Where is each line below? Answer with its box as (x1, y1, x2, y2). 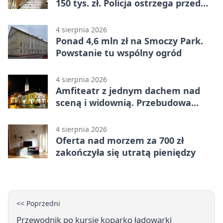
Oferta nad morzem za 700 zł (56, 134, 184, 146)
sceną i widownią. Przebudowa (56, 96, 191, 109)
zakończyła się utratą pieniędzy (56, 146, 196, 158)
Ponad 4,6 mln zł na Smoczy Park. (56, 34, 203, 47)
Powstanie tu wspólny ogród (56, 46, 182, 59)
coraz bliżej (56, 108, 105, 120)
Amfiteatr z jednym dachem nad (56, 84, 200, 97)
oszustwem (56, 8, 107, 21)
